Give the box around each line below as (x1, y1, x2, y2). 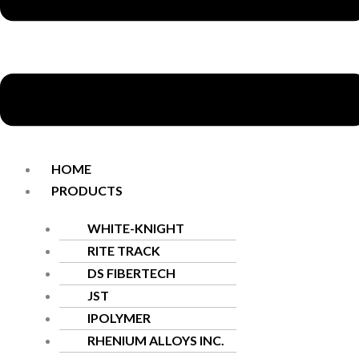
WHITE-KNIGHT (87, 220, 184, 236)
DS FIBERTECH (87, 264, 175, 280)
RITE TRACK (87, 242, 160, 258)
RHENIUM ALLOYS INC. (87, 332, 224, 348)
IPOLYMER (87, 309, 151, 325)
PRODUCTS (51, 182, 123, 198)
